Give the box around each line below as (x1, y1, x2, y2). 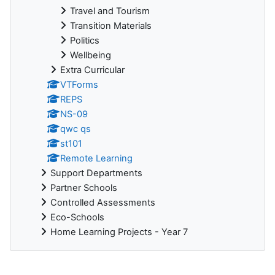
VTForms (60, 79, 98, 90)
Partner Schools (50, 182, 117, 193)
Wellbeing (70, 49, 111, 61)
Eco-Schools (50, 211, 104, 223)
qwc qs (60, 123, 91, 134)
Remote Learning (60, 152, 133, 164)
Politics (70, 34, 99, 46)
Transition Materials (70, 20, 152, 31)
